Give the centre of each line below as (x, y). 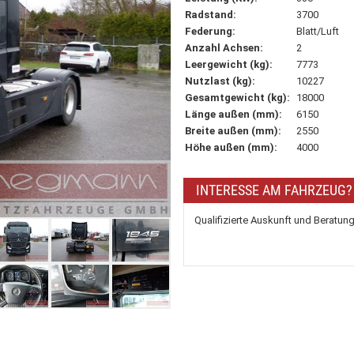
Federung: (210, 31)
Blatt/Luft (318, 31)
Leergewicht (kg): (229, 64)
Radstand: (211, 15)
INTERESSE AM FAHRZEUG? (274, 190)
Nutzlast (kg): (220, 81)
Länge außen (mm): (233, 114)
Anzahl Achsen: (224, 48)
